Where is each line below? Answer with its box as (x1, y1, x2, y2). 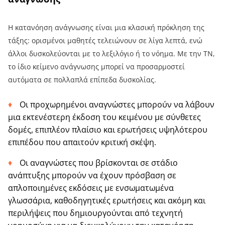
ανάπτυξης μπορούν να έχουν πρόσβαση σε (8, 169, 176, 181)
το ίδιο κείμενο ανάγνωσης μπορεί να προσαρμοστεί (8, 61, 185, 71)
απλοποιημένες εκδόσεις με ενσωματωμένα (8, 182, 174, 193)
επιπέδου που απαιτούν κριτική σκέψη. (8, 136, 156, 148)
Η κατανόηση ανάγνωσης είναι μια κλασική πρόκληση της (8, 22, 204, 32)
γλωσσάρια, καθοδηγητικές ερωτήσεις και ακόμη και (8, 194, 205, 206)
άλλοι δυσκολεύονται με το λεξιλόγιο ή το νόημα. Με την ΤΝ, (8, 48, 215, 58)
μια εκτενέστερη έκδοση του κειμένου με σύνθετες (8, 111, 201, 123)
